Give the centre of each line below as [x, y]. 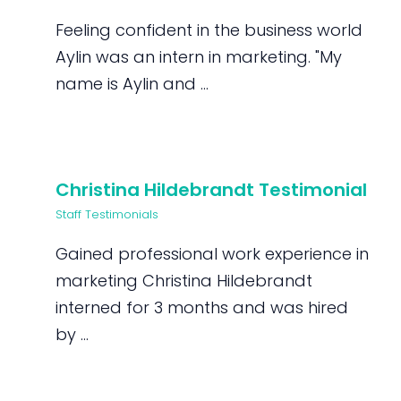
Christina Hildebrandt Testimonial [212, 190]
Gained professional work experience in [213, 254]
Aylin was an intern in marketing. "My [199, 57]
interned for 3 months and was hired [202, 307]
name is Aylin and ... [132, 84]
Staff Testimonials [107, 214]
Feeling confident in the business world [209, 30]
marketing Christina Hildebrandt [184, 281]
